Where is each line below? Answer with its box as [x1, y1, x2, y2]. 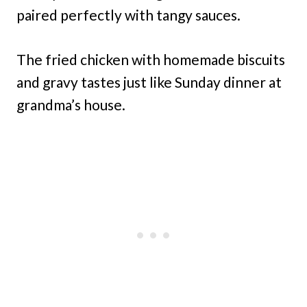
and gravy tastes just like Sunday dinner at [16, 73, 282, 90]
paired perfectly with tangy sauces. [16, 5, 241, 23]
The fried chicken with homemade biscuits [16, 50, 285, 68]
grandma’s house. [16, 95, 125, 113]
